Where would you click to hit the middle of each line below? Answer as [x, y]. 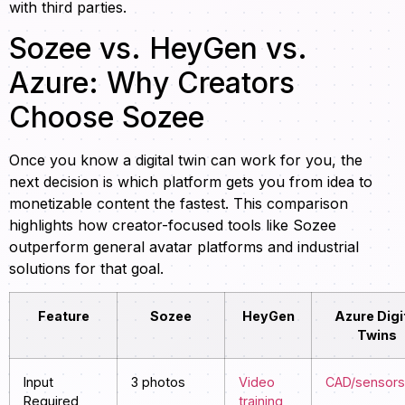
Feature [63, 316]
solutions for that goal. [86, 268]
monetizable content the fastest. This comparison [179, 203]
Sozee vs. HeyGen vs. [158, 48]
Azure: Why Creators [152, 82]
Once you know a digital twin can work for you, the [186, 160]
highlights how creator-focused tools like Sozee [173, 225]
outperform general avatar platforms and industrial [184, 246]
